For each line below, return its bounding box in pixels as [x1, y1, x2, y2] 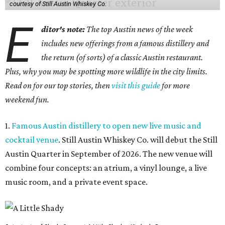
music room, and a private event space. [5, 177, 148, 187]
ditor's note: [41, 24, 87, 34]
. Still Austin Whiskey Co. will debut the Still [58, 135, 217, 145]
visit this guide [111, 80, 162, 90]
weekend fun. [5, 94, 49, 104]
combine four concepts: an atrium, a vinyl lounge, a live [5, 163, 207, 173]
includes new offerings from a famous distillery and [41, 38, 209, 48]
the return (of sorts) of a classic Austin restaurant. [41, 52, 203, 62]
